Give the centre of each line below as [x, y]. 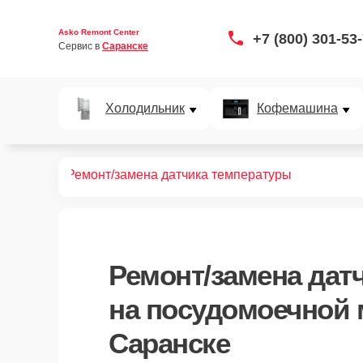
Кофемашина [297, 108]
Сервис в [80, 46]
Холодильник [145, 108]
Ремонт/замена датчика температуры [179, 175]
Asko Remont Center [99, 32]
